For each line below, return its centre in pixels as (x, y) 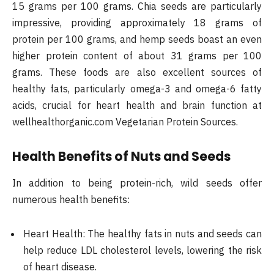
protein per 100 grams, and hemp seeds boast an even (137, 39)
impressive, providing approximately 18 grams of (137, 22)
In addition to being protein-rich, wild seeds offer (137, 183)
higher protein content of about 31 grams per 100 (137, 55)
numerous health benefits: (71, 199)
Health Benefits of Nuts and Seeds (121, 156)
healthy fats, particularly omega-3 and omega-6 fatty (137, 88)
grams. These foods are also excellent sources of (137, 72)
